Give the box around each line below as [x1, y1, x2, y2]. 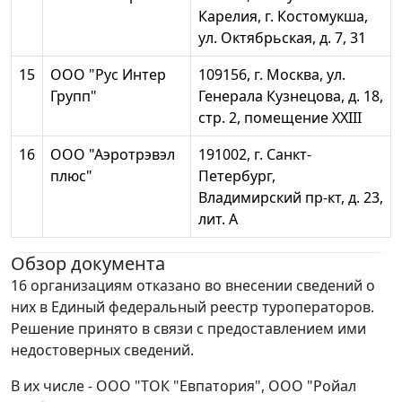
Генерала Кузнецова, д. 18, [198, 86, 383, 107]
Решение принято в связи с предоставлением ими [11, 319, 366, 339]
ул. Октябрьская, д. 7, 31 [198, 28, 366, 48]
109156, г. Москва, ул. [198, 65, 345, 85]
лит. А [198, 209, 238, 230]
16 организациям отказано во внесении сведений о [11, 275, 375, 296]
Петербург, [198, 166, 275, 187]
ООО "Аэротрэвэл [50, 144, 175, 165]
